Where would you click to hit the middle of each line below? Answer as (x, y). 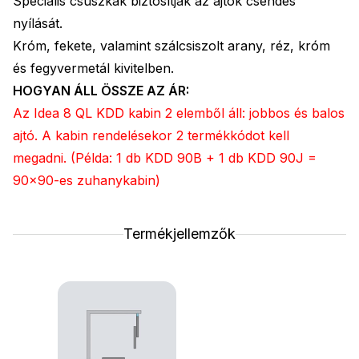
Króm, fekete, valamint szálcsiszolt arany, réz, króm (171, 46)
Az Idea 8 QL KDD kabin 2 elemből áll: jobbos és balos (179, 113)
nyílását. (38, 24)
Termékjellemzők (179, 234)
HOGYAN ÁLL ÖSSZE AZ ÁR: (101, 91)
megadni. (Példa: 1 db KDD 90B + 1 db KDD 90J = (165, 158)
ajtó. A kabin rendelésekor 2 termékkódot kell (151, 136)
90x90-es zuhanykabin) (87, 181)
